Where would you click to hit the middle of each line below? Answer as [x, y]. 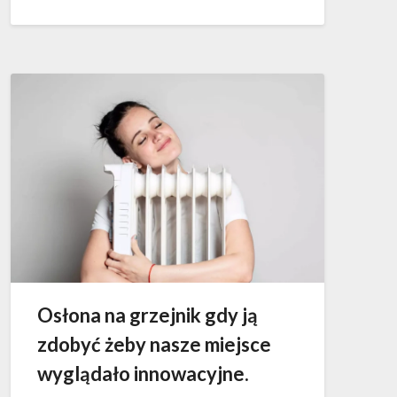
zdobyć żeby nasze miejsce [154, 344]
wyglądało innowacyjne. [143, 373]
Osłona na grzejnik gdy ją [148, 315]
